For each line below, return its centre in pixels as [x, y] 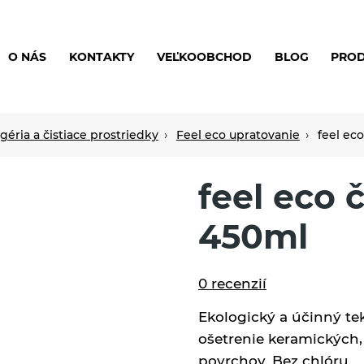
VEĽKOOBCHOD [204, 56]
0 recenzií [232, 283]
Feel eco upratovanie [238, 134]
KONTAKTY [102, 56]
